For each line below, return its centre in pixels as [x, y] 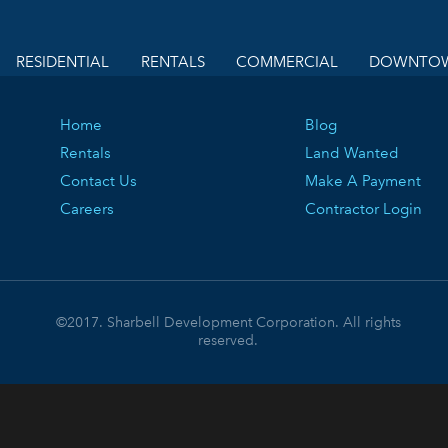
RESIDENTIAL [63, 62]
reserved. [228, 340]
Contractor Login [364, 209]
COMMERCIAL [286, 62]
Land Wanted [352, 153]
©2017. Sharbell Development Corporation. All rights [228, 322]
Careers [87, 209]
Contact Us [99, 181]
